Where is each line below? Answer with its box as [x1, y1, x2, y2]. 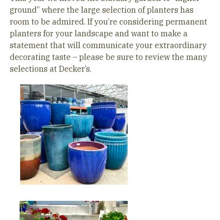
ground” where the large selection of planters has [10, 5, 193, 15]
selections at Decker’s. [10, 64, 91, 74]
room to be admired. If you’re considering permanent [10, 17, 207, 27]
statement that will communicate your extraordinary [10, 40, 207, 50]
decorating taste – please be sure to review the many [10, 52, 207, 62]
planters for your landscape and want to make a [10, 28, 188, 38]
